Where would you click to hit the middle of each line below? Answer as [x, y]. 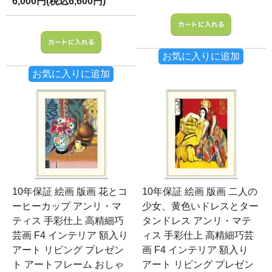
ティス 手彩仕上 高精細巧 [68, 220]
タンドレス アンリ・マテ [197, 220]
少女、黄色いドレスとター [200, 206]
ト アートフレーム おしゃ [68, 264]
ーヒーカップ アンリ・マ [67, 206]
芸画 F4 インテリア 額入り [70, 235]
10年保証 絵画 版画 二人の [200, 191]
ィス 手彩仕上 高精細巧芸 [198, 235]
